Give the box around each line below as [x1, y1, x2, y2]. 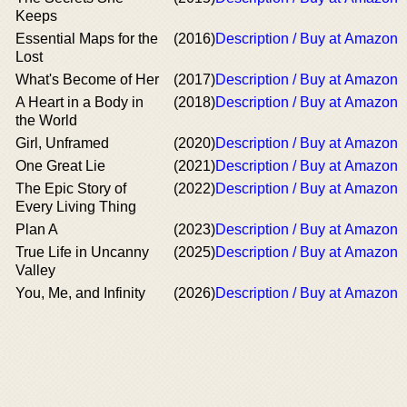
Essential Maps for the [15, 31, 158, 46]
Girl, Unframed [15, 135, 109, 151]
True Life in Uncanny [15, 244, 149, 260]
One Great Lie [15, 158, 105, 174]
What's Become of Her [15, 72, 159, 87]
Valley [15, 263, 55, 278]
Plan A [15, 222, 58, 237]
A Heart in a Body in [15, 94, 144, 110]
